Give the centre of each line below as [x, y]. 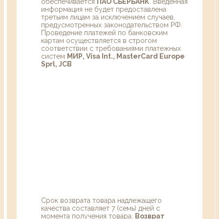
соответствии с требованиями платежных [111, 48]
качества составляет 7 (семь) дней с [100, 208]
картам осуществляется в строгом [99, 40]
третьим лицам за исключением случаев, [108, 17]
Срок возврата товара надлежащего [101, 200]
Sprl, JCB [56, 64]
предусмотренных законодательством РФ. [112, 25]
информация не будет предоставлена [104, 9]
